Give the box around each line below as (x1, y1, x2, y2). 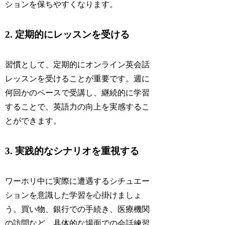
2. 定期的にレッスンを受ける (5, 29, 130, 40)
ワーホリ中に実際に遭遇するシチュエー (5, 177, 150, 186)
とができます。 (5, 117, 62, 126)
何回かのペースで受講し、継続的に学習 (5, 88, 150, 97)
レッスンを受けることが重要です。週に (5, 74, 150, 83)
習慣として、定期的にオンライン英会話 (5, 60, 150, 69)
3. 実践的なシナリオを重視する (5, 145, 140, 156)
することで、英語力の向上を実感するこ (5, 102, 150, 111)
